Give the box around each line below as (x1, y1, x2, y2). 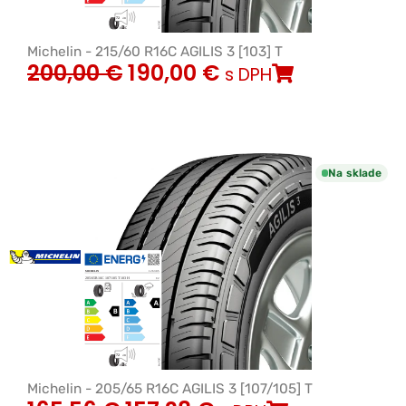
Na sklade (328, 167, 382, 179)
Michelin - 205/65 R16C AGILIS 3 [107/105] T (27, 380, 313, 397)
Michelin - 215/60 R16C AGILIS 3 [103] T (27, 43, 283, 60)
